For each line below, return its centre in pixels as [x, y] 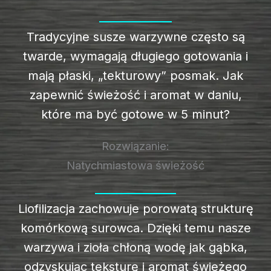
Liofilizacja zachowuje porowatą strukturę [135, 208]
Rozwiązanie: [135, 145]
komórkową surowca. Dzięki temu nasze [135, 228]
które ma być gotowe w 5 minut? [135, 114]
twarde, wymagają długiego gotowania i [135, 56]
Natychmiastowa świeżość [135, 165]
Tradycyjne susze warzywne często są [135, 37]
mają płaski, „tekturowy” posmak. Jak [135, 75]
